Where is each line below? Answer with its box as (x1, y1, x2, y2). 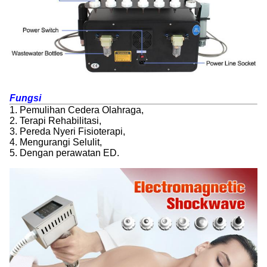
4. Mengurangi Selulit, (10, 137, 102, 147)
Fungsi (10, 93, 41, 103)
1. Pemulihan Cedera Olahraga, (10, 105, 144, 115)
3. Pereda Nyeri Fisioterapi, (10, 126, 125, 136)
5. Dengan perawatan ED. (10, 148, 119, 158)
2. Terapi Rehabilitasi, (10, 116, 101, 126)
